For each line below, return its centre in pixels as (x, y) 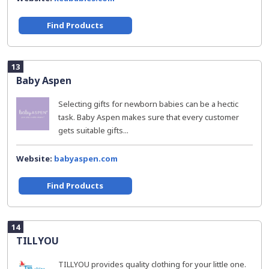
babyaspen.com (86, 159)
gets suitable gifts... (93, 130)
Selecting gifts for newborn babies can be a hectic (148, 104)
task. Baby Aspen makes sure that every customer (149, 117)
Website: (35, 159)
